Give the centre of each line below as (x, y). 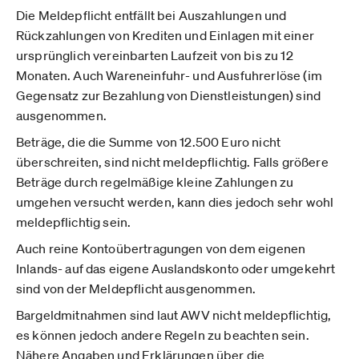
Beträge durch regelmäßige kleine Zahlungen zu (155, 182)
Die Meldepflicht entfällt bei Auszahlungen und (151, 15)
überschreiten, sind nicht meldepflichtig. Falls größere (172, 162)
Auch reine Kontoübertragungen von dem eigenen (161, 248)
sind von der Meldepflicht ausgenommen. (136, 288)
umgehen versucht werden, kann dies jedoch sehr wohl (175, 202)
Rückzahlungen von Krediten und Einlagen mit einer (165, 35)
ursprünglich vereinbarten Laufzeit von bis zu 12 (155, 55)
